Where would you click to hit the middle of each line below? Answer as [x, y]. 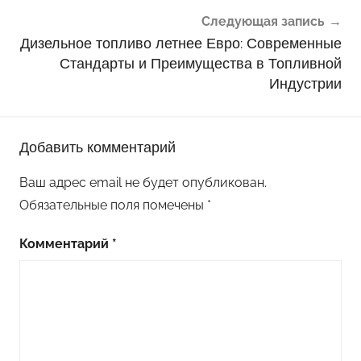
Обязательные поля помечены [113, 205]
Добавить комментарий [98, 147]
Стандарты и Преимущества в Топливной [201, 64]
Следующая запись [263, 22]
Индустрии [305, 84]
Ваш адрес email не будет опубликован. [143, 182]
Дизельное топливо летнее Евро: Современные [181, 44]
